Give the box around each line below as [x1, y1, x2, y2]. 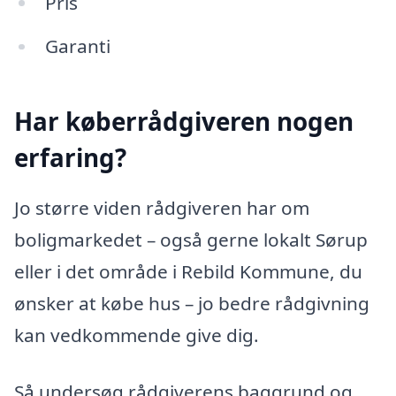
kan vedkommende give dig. [14, 323, 259, 348]
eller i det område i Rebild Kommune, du [14, 259, 362, 285]
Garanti [44, 34, 110, 59]
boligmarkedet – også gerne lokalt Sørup [14, 227, 368, 253]
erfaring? [14, 140, 126, 174]
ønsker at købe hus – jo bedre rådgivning [14, 291, 369, 316]
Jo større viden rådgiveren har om [14, 195, 309, 221]
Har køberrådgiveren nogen [14, 103, 354, 138]
